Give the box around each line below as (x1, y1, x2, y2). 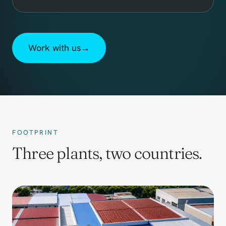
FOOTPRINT (12, 128, 59, 137)
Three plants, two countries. (12, 143, 202, 163)
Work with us (28, 41, 81, 53)
